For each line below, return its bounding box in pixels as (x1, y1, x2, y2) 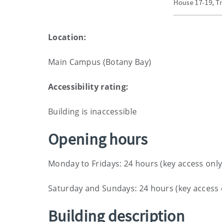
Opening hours (48, 129, 147, 150)
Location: (48, 32, 87, 43)
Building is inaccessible (48, 106, 137, 117)
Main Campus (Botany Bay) (48, 56, 152, 68)
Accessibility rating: (48, 81, 129, 93)
